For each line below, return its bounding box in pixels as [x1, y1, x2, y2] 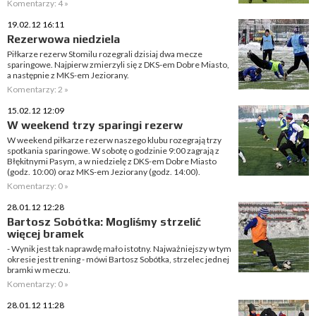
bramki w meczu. [7, 265, 71, 275]
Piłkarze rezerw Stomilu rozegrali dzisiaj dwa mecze [7, 49, 202, 59]
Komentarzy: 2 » [7, 84, 68, 95]
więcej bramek [7, 227, 84, 241]
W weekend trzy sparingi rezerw [7, 119, 183, 132]
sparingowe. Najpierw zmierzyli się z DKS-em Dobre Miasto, [7, 59, 229, 70]
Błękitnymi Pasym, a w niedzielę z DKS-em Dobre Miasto [7, 156, 217, 166]
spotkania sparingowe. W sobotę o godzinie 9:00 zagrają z [7, 145, 219, 156]
